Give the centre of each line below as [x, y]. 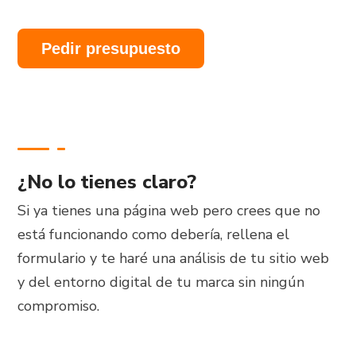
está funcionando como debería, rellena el [154, 235]
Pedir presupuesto [111, 49]
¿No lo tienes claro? [107, 182]
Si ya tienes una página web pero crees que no [169, 211]
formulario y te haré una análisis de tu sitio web [174, 259]
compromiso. [59, 306]
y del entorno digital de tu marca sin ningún [161, 282]
